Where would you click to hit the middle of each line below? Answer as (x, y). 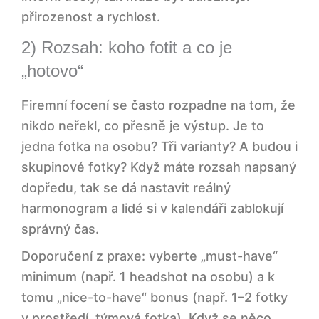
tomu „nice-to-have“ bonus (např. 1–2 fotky (155, 298)
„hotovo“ (52, 71)
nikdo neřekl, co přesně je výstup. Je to (143, 126)
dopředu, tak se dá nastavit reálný (126, 188)
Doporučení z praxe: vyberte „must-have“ (150, 256)
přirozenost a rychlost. (91, 17)
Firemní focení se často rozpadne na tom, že (158, 105)
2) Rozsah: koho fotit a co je (127, 48)
